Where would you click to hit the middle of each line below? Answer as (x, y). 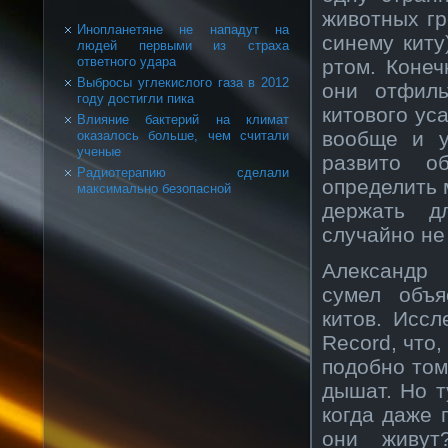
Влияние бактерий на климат (183, 119)
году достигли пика (135, 98)
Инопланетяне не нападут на (183, 29)
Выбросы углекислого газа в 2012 (183, 82)
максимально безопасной (154, 188)
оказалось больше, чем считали (183, 135)
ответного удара (126, 61)
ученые (99, 151)
